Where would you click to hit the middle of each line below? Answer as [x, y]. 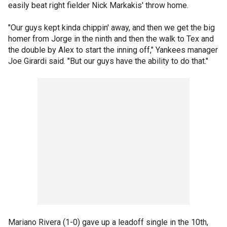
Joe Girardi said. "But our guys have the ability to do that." [108, 61]
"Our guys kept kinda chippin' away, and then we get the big [111, 28]
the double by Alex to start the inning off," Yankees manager [113, 50]
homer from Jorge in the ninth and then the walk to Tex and [111, 39]
